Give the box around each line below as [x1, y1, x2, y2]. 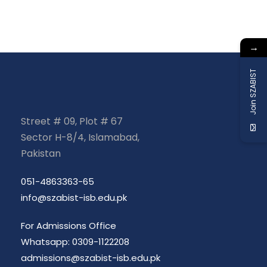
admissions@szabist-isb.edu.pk [21, 251, 160, 264]
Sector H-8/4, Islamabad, [21, 130, 139, 144]
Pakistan [21, 146, 61, 160]
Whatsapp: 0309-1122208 [21, 235, 129, 248]
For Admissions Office [21, 219, 116, 232]
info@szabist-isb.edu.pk [21, 191, 127, 204]
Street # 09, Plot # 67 [21, 114, 123, 128]
